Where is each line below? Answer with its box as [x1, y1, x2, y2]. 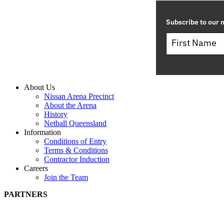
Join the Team [44, 172, 88, 181]
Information [24, 127, 61, 136]
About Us [24, 82, 55, 91]
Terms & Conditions [44, 145, 108, 154]
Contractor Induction [44, 154, 109, 163]
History [44, 109, 67, 118]
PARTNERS [4, 189, 47, 198]
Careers [24, 163, 48, 172]
